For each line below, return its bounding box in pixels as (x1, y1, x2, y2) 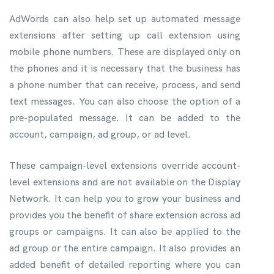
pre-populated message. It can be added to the (9, 111, 240, 124)
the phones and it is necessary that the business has (9, 61, 240, 75)
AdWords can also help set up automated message (9, 12, 240, 25)
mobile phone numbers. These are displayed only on (9, 45, 240, 58)
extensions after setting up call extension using (9, 28, 240, 42)
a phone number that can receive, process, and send (9, 78, 240, 91)
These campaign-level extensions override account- (9, 158, 240, 172)
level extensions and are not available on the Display (9, 175, 240, 188)
